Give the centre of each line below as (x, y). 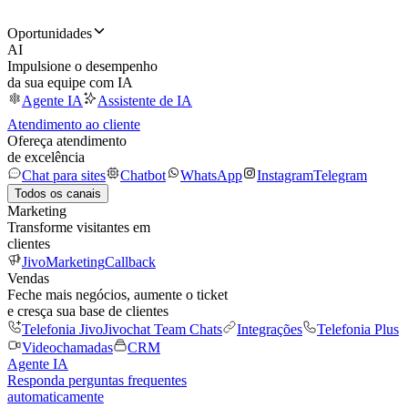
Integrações (270, 329)
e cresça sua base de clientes (88, 311)
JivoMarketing (63, 262)
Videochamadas (67, 347)
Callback (130, 262)
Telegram (340, 175)
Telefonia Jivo (62, 329)
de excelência (46, 157)
